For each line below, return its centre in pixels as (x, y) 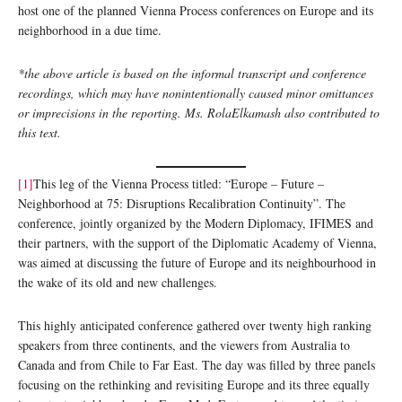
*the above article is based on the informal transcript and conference (192, 74)
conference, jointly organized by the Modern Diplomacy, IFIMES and (196, 223)
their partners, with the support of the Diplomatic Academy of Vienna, (197, 243)
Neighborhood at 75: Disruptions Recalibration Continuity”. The (182, 204)
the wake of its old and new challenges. (118, 283)
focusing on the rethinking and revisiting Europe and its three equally (194, 385)
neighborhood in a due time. (92, 31)
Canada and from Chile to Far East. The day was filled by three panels (197, 365)
